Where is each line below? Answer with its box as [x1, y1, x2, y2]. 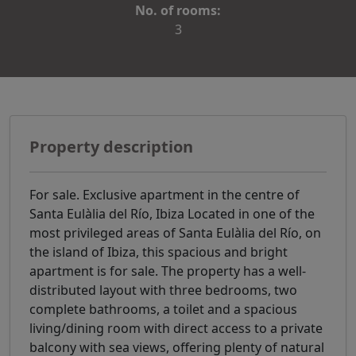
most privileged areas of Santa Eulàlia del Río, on [29, 223, 321, 242]
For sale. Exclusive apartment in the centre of [29, 185, 300, 203]
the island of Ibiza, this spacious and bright [29, 242, 288, 261]
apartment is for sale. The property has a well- [29, 261, 306, 280]
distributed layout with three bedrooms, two [29, 281, 297, 299]
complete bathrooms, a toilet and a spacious [29, 300, 297, 318]
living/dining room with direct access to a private [29, 319, 323, 337]
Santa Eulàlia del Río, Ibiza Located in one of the [29, 204, 315, 222]
